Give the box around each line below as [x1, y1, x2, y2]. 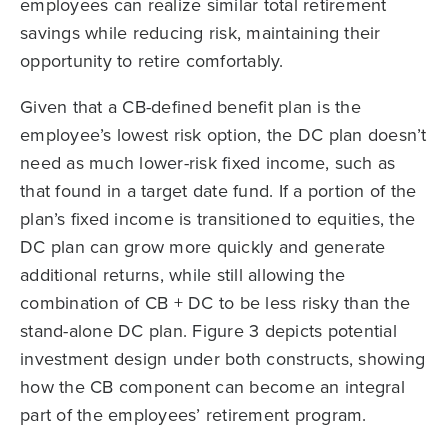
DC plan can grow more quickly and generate [20, 233, 386, 259]
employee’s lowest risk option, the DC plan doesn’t [20, 121, 427, 147]
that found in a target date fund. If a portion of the [20, 177, 417, 203]
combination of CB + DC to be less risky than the [20, 289, 410, 315]
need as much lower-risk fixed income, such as [20, 149, 396, 175]
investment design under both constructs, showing [20, 345, 425, 371]
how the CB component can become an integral [20, 373, 405, 399]
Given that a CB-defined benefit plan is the [20, 93, 361, 119]
